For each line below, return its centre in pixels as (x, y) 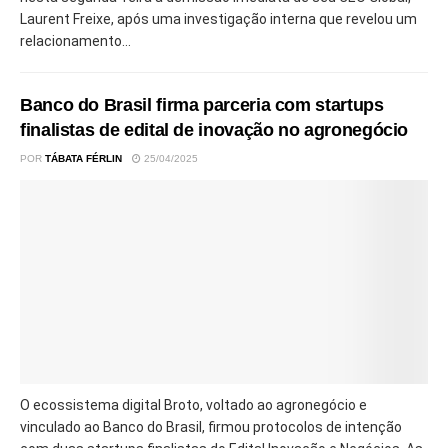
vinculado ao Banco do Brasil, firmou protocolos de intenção (211, 427)
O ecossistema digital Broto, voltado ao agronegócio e (193, 405)
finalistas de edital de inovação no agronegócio (214, 130)
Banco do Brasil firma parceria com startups (202, 105)
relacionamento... (75, 41)
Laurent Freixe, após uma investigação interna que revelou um (218, 19)
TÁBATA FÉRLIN (83, 158)
